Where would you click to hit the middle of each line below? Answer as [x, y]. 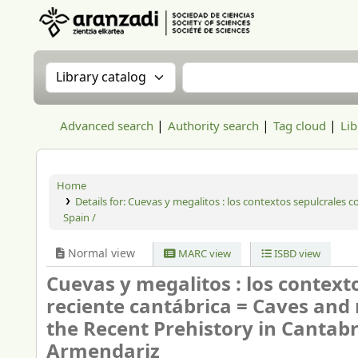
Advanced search [107, 126]
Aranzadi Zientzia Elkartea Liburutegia [126, 46]
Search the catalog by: [124, 72]
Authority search [213, 126]
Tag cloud [300, 126]
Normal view [100, 254]
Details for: [101, 202]
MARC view [204, 254]
